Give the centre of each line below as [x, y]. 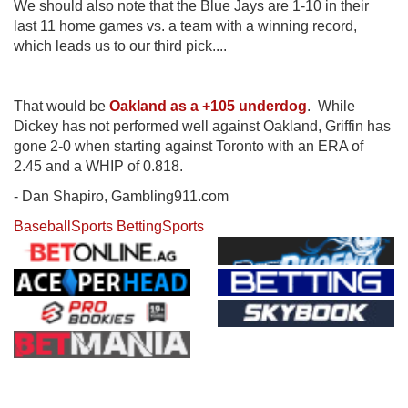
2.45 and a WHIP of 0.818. [98, 167]
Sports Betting [117, 227]
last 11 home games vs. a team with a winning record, [185, 26]
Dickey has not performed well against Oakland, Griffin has [202, 127]
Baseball [42, 227]
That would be [61, 107]
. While [331, 107]
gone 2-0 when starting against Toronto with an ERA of [189, 147]
